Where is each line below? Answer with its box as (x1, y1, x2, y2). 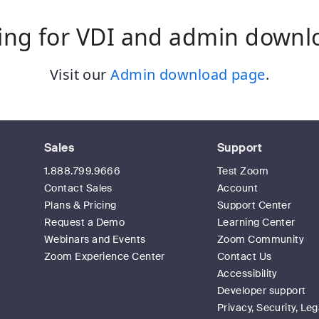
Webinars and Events (44, 233, 146, 246)
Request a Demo (44, 216, 125, 229)
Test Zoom (217, 164, 269, 177)
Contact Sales (44, 182, 113, 194)
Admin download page (110, 65, 266, 84)
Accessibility (217, 267, 278, 280)
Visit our (49, 65, 111, 84)
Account (217, 182, 258, 194)
